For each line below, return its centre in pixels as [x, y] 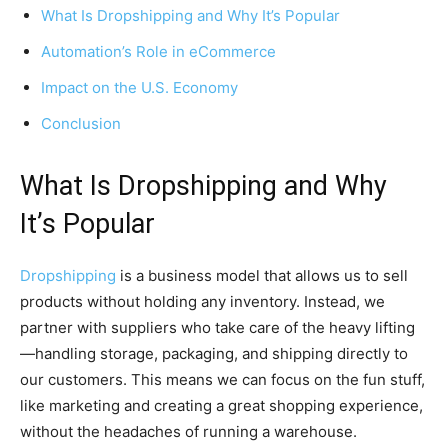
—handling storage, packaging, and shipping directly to [214, 353]
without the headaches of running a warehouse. [188, 431]
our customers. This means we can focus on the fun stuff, [222, 379]
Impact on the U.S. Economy [139, 87]
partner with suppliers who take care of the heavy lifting [217, 327]
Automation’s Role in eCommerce [158, 51]
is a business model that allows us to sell [262, 275]
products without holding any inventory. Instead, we [202, 301]
